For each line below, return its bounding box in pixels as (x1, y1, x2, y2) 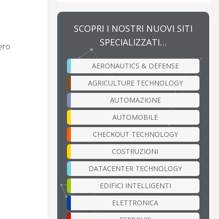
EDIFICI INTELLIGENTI (99, 180, 171, 190)
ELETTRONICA (112, 197, 158, 207)
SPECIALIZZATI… (100, 36, 167, 48)
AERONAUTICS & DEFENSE (91, 61, 179, 70)
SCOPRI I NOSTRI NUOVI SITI (74, 22, 193, 34)
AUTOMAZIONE (109, 95, 161, 105)
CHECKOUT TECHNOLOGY (92, 129, 178, 139)
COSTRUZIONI (112, 146, 158, 156)
